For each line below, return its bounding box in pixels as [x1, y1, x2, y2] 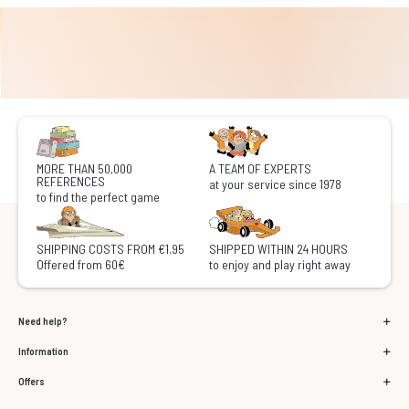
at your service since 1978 [209, 176, 341, 193]
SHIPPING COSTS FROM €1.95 [37, 241, 184, 257]
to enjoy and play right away [209, 257, 351, 273]
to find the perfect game [37, 189, 160, 205]
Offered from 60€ [37, 257, 125, 273]
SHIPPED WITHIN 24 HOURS [209, 241, 348, 257]
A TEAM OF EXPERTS [209, 161, 311, 177]
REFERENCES [37, 173, 105, 190]
